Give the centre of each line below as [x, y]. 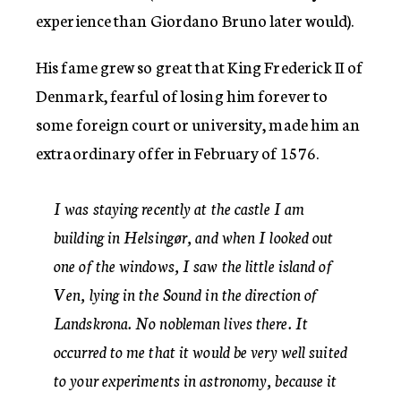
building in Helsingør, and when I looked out [194, 236]
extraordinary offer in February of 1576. [178, 152]
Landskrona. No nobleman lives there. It [181, 322]
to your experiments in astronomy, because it [196, 379]
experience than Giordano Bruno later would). [195, 19]
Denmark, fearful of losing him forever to [182, 94]
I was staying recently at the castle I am [179, 207]
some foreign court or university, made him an [198, 123]
